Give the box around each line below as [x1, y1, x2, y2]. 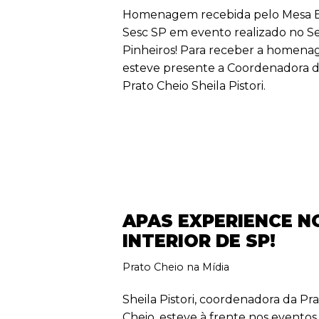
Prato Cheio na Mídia [122, 260, 230, 273]
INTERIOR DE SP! [122, 230, 276, 251]
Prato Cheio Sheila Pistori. [122, 78, 266, 93]
